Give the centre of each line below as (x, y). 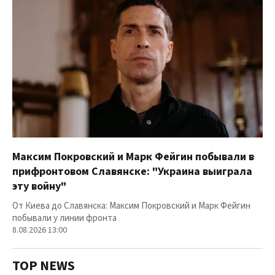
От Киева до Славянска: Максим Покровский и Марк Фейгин (131, 206)
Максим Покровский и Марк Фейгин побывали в (133, 157)
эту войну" (39, 187)
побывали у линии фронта (64, 219)
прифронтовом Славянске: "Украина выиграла (132, 172)
